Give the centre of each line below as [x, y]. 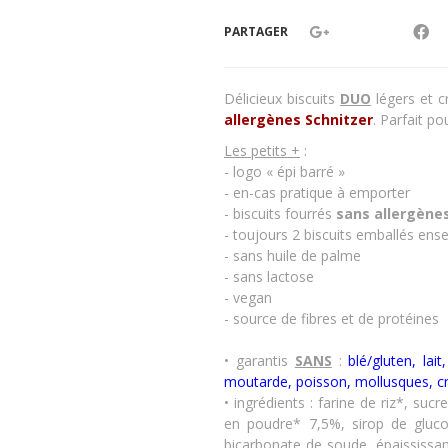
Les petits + [262, 151]
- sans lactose [269, 277]
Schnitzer [339, 119]
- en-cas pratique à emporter [319, 193]
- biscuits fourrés [280, 214]
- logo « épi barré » [284, 172]
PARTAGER [256, 31]
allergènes [262, 119]
